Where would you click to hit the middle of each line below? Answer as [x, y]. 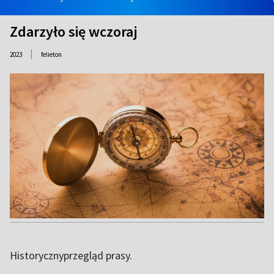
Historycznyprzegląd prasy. [71, 255]
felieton [51, 54]
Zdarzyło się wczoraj [73, 31]
